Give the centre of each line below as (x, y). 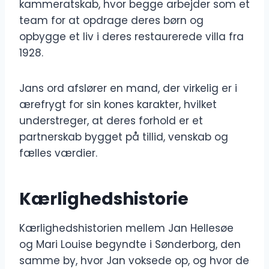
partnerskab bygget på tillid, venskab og (124, 137)
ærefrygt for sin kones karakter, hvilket (118, 105)
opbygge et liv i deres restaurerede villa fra (131, 37)
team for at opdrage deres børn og (111, 21)
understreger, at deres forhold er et (111, 121)
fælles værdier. (58, 153)
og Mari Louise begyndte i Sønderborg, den (130, 245)
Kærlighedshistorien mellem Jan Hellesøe (126, 228)
